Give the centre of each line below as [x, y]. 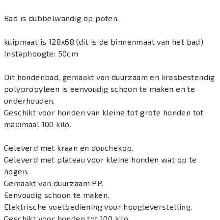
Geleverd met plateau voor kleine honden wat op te [100, 159]
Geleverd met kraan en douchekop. [69, 148]
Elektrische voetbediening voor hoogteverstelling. [98, 206]
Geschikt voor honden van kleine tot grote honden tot [104, 112]
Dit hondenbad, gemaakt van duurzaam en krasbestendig [110, 77]
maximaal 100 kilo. [38, 124]
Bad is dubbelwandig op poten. [62, 18]
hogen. [16, 171]
